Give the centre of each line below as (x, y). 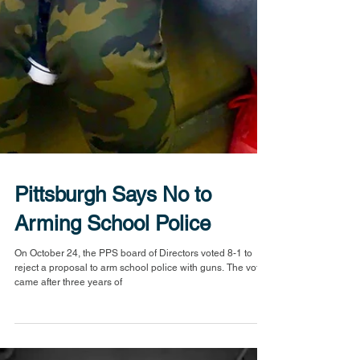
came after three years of (68, 333)
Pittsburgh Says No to (113, 246)
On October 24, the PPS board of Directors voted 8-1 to (133, 305)
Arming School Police (112, 275)
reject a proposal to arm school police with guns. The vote (139, 319)
